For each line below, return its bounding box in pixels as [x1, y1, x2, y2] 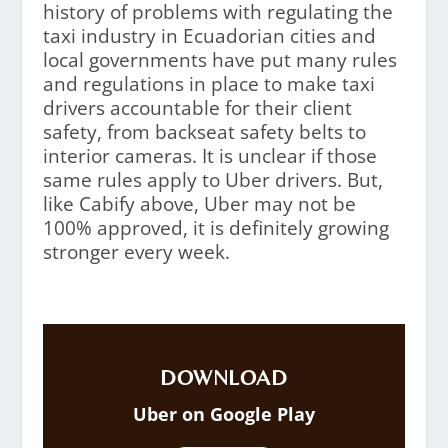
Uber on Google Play [132, 401, 315, 426]
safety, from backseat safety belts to [42, 118, 366, 145]
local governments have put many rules [42, 46, 397, 73]
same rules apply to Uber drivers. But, [42, 166, 383, 193]
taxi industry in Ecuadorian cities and [42, 22, 376, 49]
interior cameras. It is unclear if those [42, 142, 377, 169]
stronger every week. [42, 238, 230, 265]
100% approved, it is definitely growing [42, 214, 389, 241]
